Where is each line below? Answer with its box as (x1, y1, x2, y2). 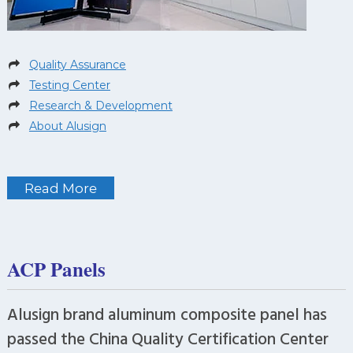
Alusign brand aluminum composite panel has (6, 300, 327, 326)
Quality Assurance (28, 58, 126, 72)
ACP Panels (6, 254, 106, 284)
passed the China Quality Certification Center (6, 325, 329, 351)
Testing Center (28, 78, 110, 93)
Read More (24, 180, 97, 196)
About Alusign (28, 119, 106, 134)
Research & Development (28, 98, 173, 113)
